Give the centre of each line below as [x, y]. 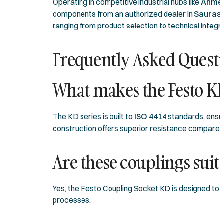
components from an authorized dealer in [123, 14]
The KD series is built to [93, 116]
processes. [72, 200]
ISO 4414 [150, 116]
